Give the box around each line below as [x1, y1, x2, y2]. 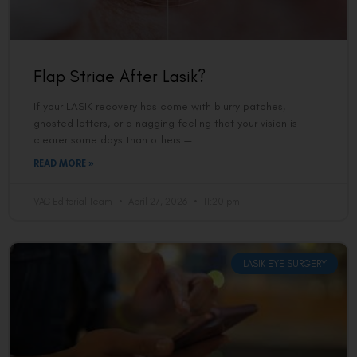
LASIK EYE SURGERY [242, 257, 327, 269]
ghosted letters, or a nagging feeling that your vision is [33, 116, 297, 131]
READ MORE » [33, 158, 94, 170]
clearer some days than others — [33, 133, 192, 147]
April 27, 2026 [126, 196, 190, 208]
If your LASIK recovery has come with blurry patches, [33, 100, 285, 114]
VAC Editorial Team [33, 196, 115, 208]
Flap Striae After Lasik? [33, 66, 206, 87]
